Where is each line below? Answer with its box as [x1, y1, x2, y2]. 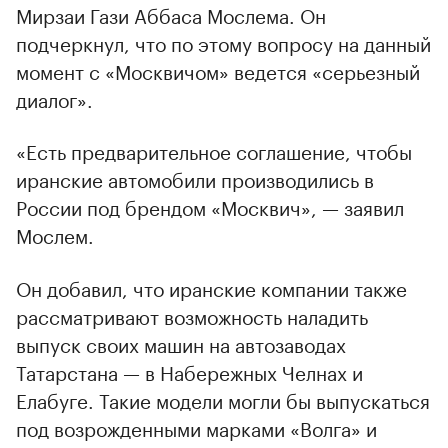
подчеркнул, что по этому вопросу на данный [16, 26, 431, 57]
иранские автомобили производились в [16, 162, 374, 193]
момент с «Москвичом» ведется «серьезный [16, 54, 420, 85]
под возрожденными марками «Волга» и [16, 411, 377, 442]
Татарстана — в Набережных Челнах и [16, 355, 363, 386]
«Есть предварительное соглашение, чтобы [16, 134, 412, 165]
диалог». [16, 82, 93, 113]
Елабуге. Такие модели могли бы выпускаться [16, 383, 430, 414]
